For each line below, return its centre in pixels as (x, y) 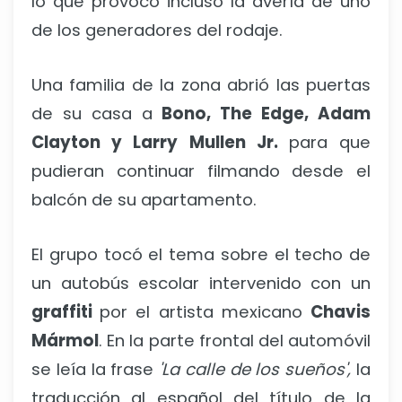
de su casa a (97, 113)
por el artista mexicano (205, 311)
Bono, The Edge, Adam (267, 113)
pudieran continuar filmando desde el (201, 170)
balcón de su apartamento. (144, 199)
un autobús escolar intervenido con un (201, 283)
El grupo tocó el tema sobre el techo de (201, 254)
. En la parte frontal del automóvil (235, 340)
